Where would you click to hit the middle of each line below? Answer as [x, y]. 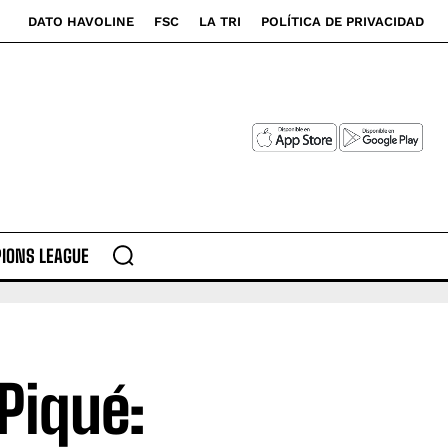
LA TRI [220, 21]
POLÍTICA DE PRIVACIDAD [342, 21]
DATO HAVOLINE [81, 21]
